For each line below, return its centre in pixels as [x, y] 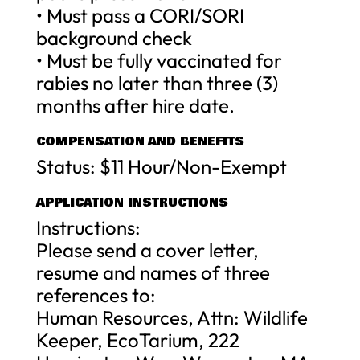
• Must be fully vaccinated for [159, 60]
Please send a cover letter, [147, 250]
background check [114, 37]
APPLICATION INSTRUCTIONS [132, 202]
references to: [96, 295]
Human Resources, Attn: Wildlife [172, 317]
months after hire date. [135, 105]
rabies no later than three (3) [157, 82]
